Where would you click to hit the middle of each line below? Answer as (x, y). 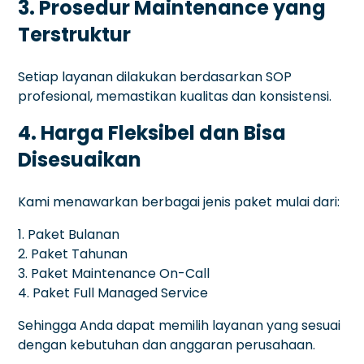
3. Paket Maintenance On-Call (114, 273)
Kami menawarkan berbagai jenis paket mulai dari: (179, 201)
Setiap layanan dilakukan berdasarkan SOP (155, 76)
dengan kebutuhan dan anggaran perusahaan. (167, 344)
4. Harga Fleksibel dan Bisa (152, 132)
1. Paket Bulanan (69, 234)
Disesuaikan (80, 159)
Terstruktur (75, 34)
